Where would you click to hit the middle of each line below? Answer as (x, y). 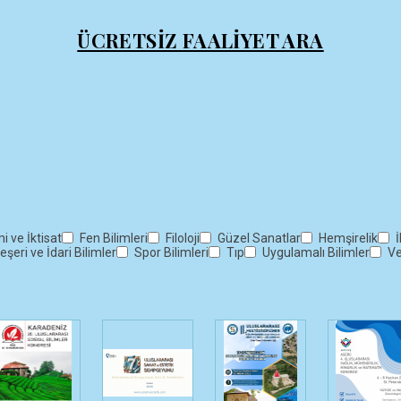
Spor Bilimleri (171, 253)
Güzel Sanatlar (259, 239)
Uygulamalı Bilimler (316, 253)
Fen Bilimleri (114, 239)
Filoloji (183, 239)
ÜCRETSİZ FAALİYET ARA (200, 40)
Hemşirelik (348, 239)
